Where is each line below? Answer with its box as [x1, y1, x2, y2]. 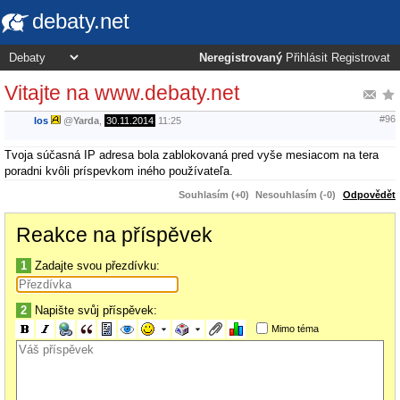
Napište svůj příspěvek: [31, 303, 157, 317]
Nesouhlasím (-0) [255, 188, 336, 200]
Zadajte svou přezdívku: [31, 258, 160, 272]
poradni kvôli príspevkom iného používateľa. [4, 163, 233, 178]
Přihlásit [286, 52, 328, 64]
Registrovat [331, 52, 390, 64]
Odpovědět [343, 188, 396, 200]
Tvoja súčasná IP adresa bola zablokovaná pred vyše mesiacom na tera [4, 147, 379, 162]
